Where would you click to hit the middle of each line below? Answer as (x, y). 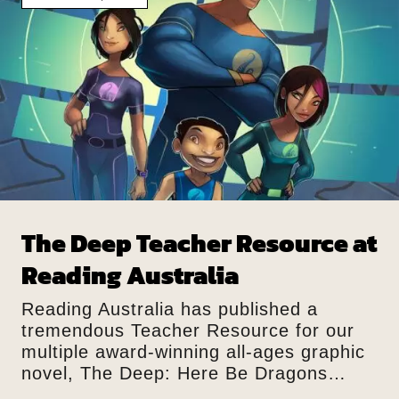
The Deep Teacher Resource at (199, 243)
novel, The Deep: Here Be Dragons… (184, 373)
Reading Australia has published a (170, 309)
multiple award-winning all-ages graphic (193, 351)
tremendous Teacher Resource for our (188, 330)
